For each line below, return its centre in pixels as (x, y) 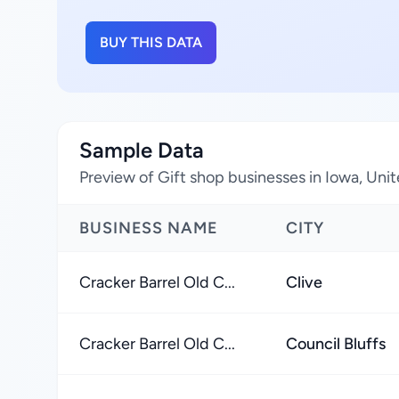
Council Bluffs (336, 344)
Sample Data (142, 150)
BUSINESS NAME (149, 228)
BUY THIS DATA (151, 42)
